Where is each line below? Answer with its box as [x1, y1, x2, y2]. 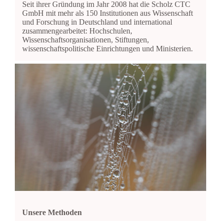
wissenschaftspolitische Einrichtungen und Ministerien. [22, 44, 193, 53]
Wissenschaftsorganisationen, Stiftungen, [22, 35, 149, 44]
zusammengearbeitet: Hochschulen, [22, 26, 132, 35]
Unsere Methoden [22, 208, 82, 217]
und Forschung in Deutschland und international [22, 17, 172, 26]
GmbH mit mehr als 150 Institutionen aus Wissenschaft [22, 8, 193, 17]
